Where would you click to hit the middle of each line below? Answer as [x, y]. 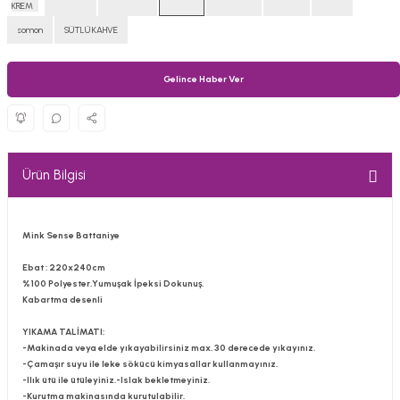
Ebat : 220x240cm [67, 267]
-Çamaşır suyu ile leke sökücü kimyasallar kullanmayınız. [150, 364]
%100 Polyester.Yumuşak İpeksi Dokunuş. [114, 283]
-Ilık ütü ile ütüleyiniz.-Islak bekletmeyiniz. [116, 380]
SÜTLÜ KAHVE [91, 30]
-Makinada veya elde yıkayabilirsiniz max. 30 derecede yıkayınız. [169, 348]
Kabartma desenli [62, 300]
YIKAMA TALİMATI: [63, 332]
